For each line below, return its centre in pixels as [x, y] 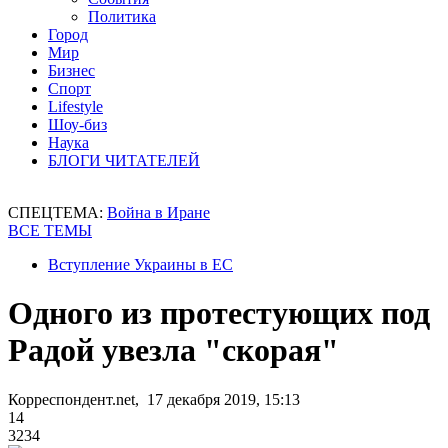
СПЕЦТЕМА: [57, 212]
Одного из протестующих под [219, 313]
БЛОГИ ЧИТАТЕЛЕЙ [124, 160]
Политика [122, 16]
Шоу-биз [77, 124]
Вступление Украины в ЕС [140, 264]
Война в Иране [158, 212]
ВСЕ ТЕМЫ [50, 230]
